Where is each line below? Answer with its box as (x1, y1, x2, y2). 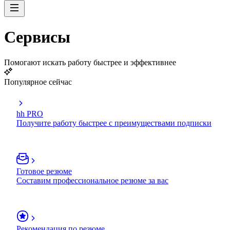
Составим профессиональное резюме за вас (16, 176, 168, 185)
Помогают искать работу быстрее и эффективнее (4, 57, 176, 67)
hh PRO (16, 109, 43, 118)
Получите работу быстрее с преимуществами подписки (16, 118, 212, 127)
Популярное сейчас (4, 77, 72, 86)
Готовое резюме (16, 166, 72, 176)
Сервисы (4, 28, 70, 47)
